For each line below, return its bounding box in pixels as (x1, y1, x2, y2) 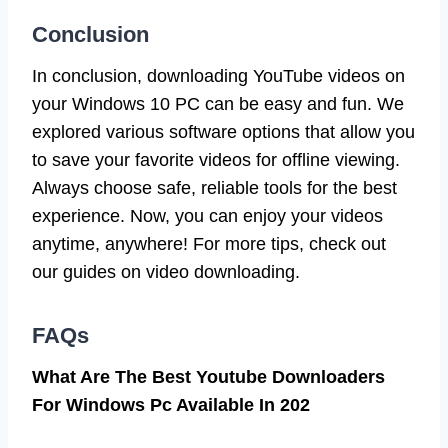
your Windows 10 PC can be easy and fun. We (32, 93, 404, 114)
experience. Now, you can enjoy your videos (32, 205, 383, 226)
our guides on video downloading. (32, 261, 300, 282)
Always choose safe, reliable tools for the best (32, 177, 397, 198)
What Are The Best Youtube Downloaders (32, 366, 385, 387)
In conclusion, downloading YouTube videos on (32, 65, 405, 86)
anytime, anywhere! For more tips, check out (32, 233, 386, 254)
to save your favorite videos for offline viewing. (32, 149, 400, 170)
